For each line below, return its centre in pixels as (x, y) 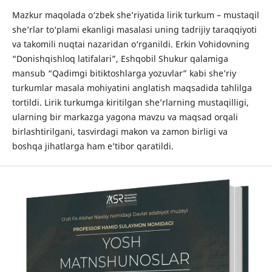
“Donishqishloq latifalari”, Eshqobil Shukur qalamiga (120, 58)
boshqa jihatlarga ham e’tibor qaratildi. (93, 146)
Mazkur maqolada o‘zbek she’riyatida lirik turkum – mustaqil (135, 15)
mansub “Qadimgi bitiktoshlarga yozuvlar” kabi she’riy (124, 73)
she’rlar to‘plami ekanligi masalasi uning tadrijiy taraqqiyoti (134, 29)
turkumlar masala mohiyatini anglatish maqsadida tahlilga (132, 87)
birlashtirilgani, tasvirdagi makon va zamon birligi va (120, 131)
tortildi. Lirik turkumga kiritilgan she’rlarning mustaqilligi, (130, 102)
